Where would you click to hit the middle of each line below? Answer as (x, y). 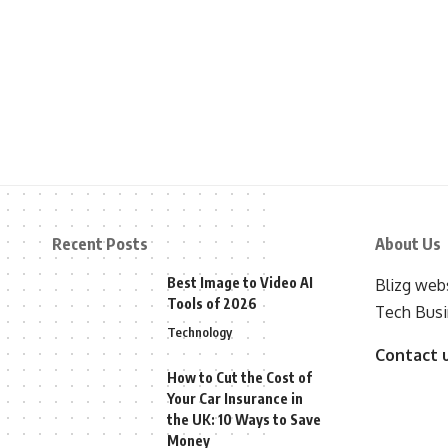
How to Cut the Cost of (239, 378)
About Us (407, 244)
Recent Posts (100, 244)
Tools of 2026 (212, 304)
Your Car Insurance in (235, 399)
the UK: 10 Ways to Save (244, 420)
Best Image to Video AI (240, 283)
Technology (199, 332)
